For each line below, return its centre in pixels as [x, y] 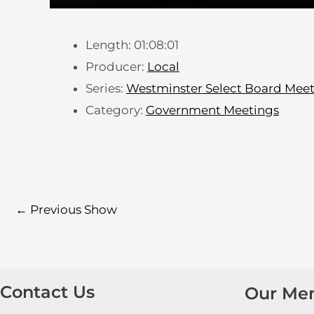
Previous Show [72, 209]
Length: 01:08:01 [132, 45]
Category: [116, 110]
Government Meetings [212, 110]
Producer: [116, 67]
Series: [106, 89]
